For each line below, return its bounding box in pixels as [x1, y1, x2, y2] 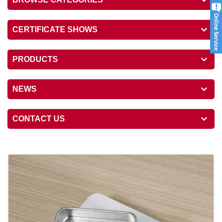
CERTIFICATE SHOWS [12, 25, 98, 34]
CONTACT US [12, 114, 65, 123]
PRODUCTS [12, 55, 58, 64]
